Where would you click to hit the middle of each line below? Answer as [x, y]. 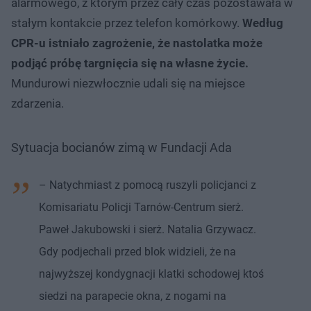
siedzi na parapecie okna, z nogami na [133, 296]
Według [263, 23]
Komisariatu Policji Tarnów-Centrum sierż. [141, 207]
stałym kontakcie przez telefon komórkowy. [127, 23]
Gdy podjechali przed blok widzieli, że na [137, 251]
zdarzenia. [37, 103]
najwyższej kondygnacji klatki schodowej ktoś [151, 274]
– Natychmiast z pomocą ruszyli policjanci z [148, 185]
